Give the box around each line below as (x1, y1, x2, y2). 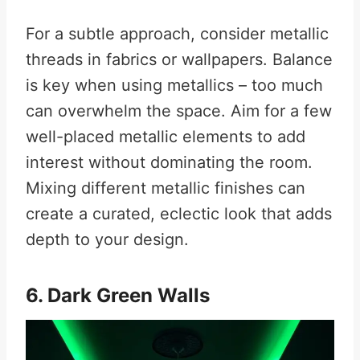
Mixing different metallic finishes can (26, 178, 305, 198)
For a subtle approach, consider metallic (26, 24, 329, 43)
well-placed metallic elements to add (26, 127, 305, 146)
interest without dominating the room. (26, 153, 313, 172)
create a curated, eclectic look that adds (26, 204, 332, 223)
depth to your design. (26, 230, 189, 249)
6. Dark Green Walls (26, 284, 210, 307)
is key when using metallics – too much (26, 76, 323, 95)
